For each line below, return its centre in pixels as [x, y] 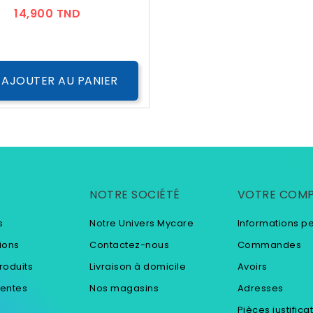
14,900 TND [48, 14]
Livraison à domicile [138, 267]
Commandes [269, 245]
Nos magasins [124, 289]
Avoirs [252, 267]
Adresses [260, 289]
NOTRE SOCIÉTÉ [135, 195]
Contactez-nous [130, 245]
